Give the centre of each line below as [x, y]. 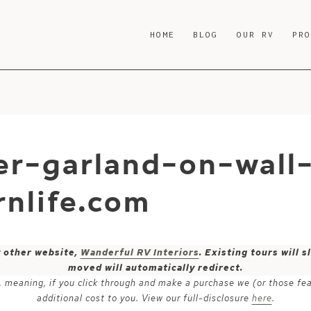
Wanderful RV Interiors [140, 252]
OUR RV [255, 34]
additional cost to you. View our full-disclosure [144, 298]
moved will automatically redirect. [155, 268]
